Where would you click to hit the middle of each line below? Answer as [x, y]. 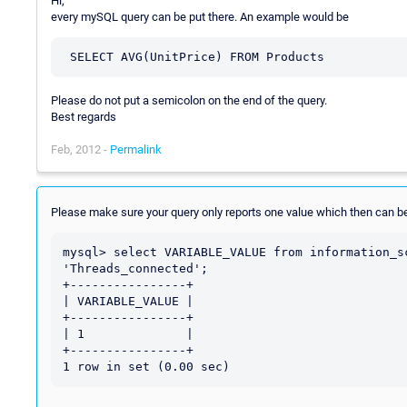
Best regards [84, 116]
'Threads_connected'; [135, 268]
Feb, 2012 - [80, 149]
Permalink [136, 149]
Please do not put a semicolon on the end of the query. [189, 100]
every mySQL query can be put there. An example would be [200, 16]
